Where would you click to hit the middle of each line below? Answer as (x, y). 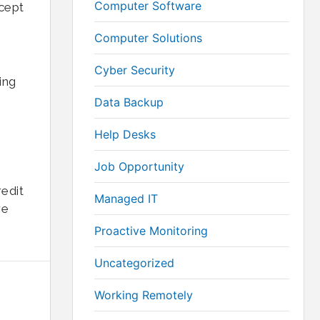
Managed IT (126, 199)
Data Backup (129, 102)
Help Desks (125, 134)
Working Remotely (144, 295)
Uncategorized (134, 263)
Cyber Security (135, 70)
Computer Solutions (148, 38)
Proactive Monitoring (151, 231)
